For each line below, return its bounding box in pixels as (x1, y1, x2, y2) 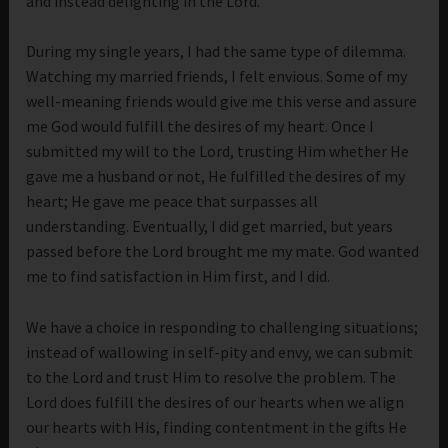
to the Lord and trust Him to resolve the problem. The (26, 366, 397, 387)
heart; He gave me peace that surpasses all (26, 191, 319, 212)
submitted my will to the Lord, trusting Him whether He (26, 141, 410, 162)
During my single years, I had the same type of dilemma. (26, 41, 407, 62)
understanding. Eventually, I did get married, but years (26, 216, 394, 237)
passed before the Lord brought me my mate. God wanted (26, 241, 420, 262)
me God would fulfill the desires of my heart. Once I (26, 116, 375, 137)
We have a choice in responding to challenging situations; (26, 316, 419, 337)
